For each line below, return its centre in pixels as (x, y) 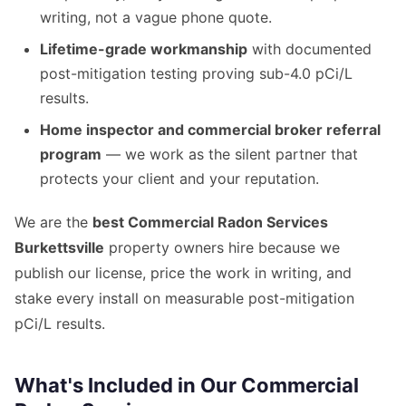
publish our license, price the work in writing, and (183, 273)
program (71, 155)
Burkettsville (59, 248)
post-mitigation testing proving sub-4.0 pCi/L (196, 74)
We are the (53, 222)
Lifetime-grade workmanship (144, 49)
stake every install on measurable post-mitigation (184, 299)
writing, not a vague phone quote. (156, 18)
